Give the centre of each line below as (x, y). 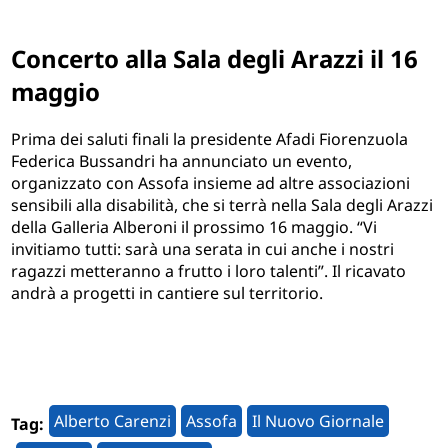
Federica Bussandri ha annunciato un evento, (182, 161)
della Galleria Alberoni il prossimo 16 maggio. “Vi (194, 227)
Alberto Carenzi (113, 421)
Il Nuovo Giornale (318, 421)
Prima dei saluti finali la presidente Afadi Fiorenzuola (210, 139)
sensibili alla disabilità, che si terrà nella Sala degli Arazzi (222, 205)
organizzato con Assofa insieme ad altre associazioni (211, 183)
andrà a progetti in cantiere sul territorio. (167, 293)
